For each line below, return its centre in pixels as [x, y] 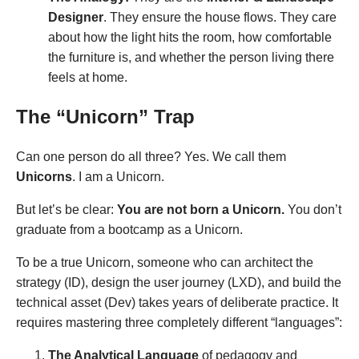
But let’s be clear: [67, 209]
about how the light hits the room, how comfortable [190, 37]
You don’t [313, 209]
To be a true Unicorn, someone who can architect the [165, 262]
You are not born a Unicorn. [201, 209]
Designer [76, 17]
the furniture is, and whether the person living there [191, 57]
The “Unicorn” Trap [105, 116]
